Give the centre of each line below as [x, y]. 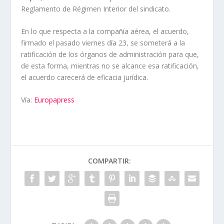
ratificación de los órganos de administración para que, [110, 54]
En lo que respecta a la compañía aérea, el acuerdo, [105, 31]
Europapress [54, 100]
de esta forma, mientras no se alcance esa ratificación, [110, 65]
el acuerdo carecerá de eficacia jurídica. [85, 77]
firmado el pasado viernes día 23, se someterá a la [103, 42]
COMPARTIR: [109, 161]
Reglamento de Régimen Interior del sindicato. [96, 8]
